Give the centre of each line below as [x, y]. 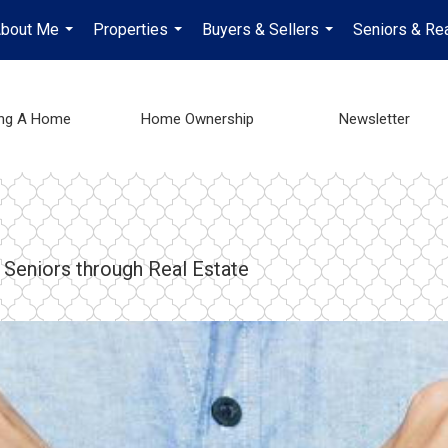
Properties [131, 29]
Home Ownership [197, 119]
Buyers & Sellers [261, 29]
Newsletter [374, 119]
